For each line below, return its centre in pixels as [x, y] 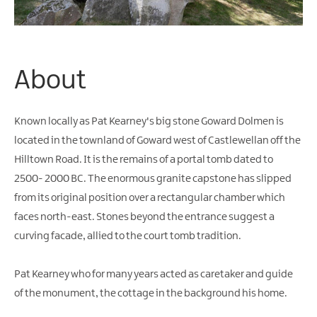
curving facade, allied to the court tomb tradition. [128, 236]
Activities [52, 23]
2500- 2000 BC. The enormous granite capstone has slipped [153, 179]
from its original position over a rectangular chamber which [150, 198]
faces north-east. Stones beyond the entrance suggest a [144, 217]
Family [45, 51]
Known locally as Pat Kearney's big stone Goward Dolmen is [149, 121]
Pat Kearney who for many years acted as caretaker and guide [154, 274]
